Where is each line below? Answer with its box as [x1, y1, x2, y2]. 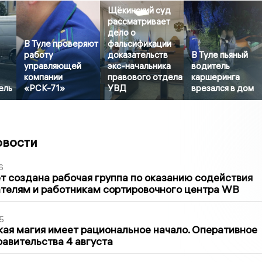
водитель [191, 60, 230, 72]
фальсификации [108, 38, 172, 50]
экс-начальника [108, 60, 171, 72]
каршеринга [191, 71, 240, 83]
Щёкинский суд [108, 5, 171, 16]
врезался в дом [191, 82, 254, 94]
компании [24, 71, 63, 83]
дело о [108, 27, 136, 39]
